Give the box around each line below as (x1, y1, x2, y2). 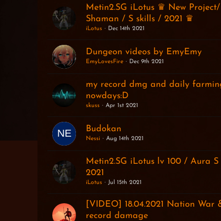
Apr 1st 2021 (105, 103, 138, 109)
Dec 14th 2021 (108, 26, 145, 32)
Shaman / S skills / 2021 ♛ (85, 14, 193, 24)
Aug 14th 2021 (106, 135, 144, 142)
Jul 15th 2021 (108, 180, 142, 185)
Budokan (85, 124, 121, 134)
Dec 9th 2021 (129, 58, 164, 65)
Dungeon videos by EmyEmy (85, 47, 202, 57)
